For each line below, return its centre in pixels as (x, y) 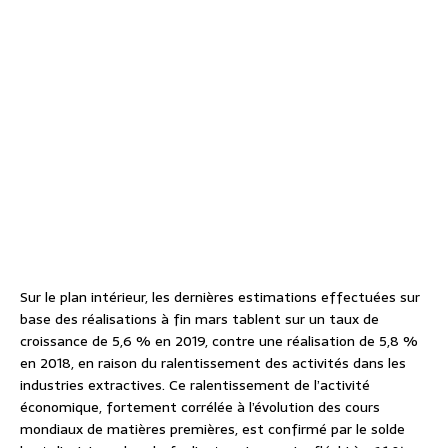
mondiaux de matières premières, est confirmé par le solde (212, 429)
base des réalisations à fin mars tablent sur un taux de (199, 319)
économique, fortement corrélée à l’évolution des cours (200, 407)
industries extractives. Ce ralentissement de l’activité (195, 385)
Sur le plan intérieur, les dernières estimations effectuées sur (220, 297)
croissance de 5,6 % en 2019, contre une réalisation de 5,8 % (219, 341)
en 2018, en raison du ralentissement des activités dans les (213, 363)
